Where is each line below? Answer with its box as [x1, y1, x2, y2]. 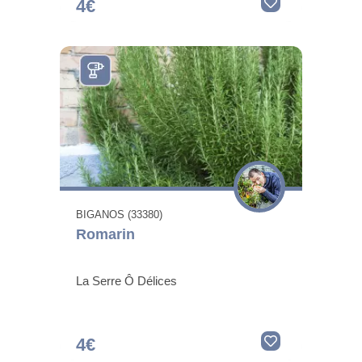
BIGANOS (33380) [76, 208, 162, 221]
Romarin [76, 225, 135, 242]
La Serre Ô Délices [76, 273, 177, 288]
